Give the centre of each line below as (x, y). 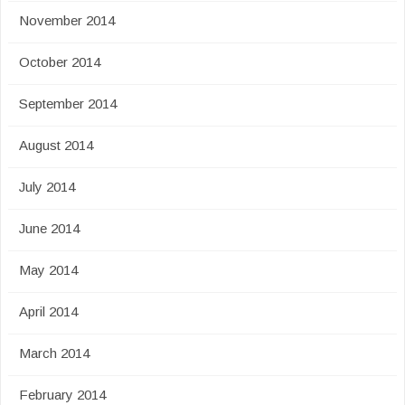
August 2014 (56, 145)
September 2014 (68, 104)
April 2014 (48, 311)
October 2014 (60, 62)
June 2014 (49, 228)
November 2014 (67, 20)
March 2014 (54, 353)
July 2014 (47, 187)
